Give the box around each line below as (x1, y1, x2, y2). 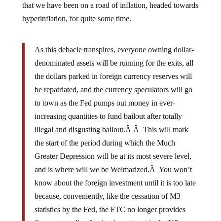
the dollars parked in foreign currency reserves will (34, 64, 192, 73)
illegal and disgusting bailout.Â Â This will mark (34, 117, 188, 126)
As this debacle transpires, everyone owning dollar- (34, 37, 194, 46)
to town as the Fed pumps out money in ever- (34, 91, 175, 99)
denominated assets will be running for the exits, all (34, 51, 193, 59)
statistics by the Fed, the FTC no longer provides (34, 197, 185, 206)
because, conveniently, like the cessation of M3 (34, 184, 181, 192)
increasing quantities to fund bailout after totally (34, 104, 182, 112)
